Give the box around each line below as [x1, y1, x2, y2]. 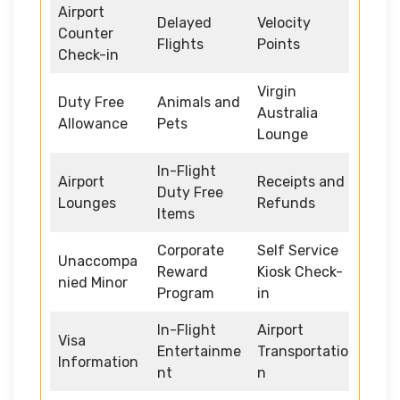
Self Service [257, 241, 338, 259]
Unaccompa [58, 252, 137, 270]
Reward [157, 262, 208, 280]
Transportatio [257, 342, 348, 360]
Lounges [58, 194, 116, 212]
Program [157, 284, 214, 302]
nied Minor [58, 273, 128, 291]
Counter [58, 24, 113, 42]
